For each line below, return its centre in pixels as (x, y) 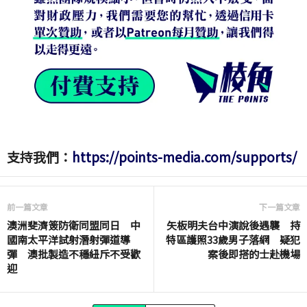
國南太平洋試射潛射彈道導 (69, 240)
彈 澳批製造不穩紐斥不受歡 (74, 254)
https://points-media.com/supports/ (184, 157)
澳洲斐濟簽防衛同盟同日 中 (74, 225)
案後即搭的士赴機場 (254, 254)
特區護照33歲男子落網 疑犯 (233, 240)
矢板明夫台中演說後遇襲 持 (233, 225)
